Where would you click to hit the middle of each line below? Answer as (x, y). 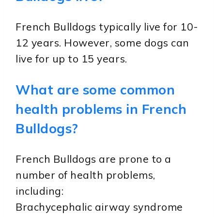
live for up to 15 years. (71, 58)
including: (40, 191)
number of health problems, (85, 175)
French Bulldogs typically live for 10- (107, 26)
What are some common (95, 89)
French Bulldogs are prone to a (93, 159)
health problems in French (101, 109)
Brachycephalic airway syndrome (99, 207)
